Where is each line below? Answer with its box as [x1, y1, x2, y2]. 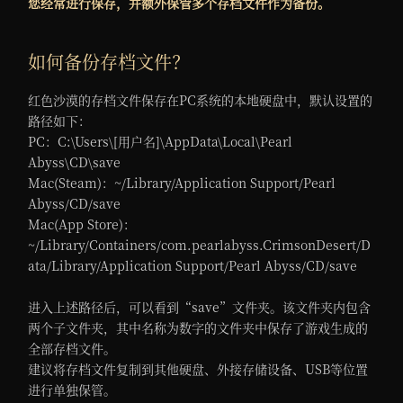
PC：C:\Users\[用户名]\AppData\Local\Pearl [28, 131, 293, 150]
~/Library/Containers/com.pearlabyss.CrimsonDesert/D [28, 235, 372, 254]
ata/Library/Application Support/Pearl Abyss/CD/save [28, 255, 358, 274]
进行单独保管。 [28, 380, 117, 399]
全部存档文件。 [28, 338, 117, 357]
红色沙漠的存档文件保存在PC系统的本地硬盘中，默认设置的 [28, 90, 373, 109]
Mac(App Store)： [28, 214, 137, 233]
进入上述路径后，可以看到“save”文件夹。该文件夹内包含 [28, 297, 372, 316]
